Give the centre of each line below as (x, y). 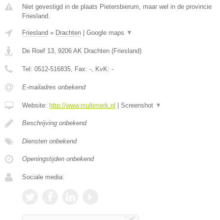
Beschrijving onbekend (54, 123)
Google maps (106, 33)
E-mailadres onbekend (54, 87)
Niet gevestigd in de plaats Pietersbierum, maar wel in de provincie (117, 7)
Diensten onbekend (49, 141)
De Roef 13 (38, 51)
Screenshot (138, 105)
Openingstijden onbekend (58, 159)
